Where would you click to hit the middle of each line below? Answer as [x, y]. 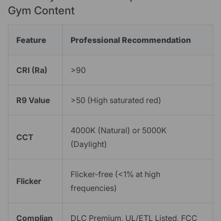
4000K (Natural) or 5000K [119, 130]
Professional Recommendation [131, 40]
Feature [31, 40]
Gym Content [41, 10]
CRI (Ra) [32, 70]
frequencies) [94, 188]
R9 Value [33, 100]
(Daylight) [89, 144]
